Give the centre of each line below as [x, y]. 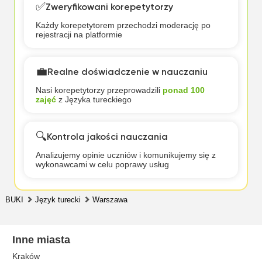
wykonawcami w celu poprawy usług [102, 164]
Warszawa [110, 200]
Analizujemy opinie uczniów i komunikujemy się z [125, 155]
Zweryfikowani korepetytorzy [109, 7]
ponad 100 [183, 90]
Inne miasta [42, 240]
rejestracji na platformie [79, 35]
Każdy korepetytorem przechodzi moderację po [123, 25]
